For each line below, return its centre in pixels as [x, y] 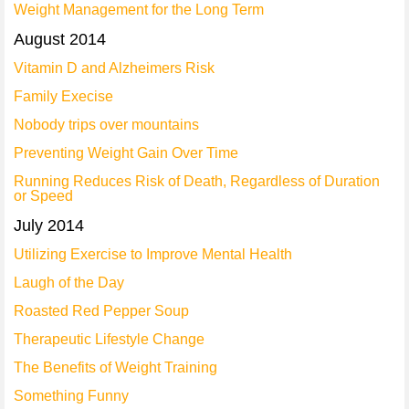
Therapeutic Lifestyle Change [109, 339]
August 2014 [60, 39]
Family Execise [63, 96]
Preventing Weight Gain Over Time [126, 153]
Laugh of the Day [69, 283]
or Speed [43, 196]
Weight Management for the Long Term [139, 10]
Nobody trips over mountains [106, 125]
